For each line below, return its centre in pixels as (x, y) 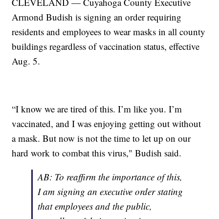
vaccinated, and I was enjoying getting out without (107, 124)
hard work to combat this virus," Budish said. (97, 153)
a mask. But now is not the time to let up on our (101, 138)
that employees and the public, (95, 206)
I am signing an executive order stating (110, 192)
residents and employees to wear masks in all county (109, 32)
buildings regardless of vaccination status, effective (106, 46)
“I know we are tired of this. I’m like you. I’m (97, 109)
